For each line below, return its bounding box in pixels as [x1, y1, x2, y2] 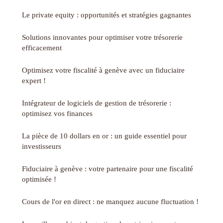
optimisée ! [22, 175, 56, 184]
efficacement [22, 43, 62, 52]
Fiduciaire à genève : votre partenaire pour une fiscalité [22, 164, 193, 173]
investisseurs [22, 142, 61, 151]
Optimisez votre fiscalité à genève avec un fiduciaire [22, 66, 185, 75]
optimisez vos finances [22, 109, 93, 118]
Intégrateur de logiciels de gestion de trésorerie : [22, 99, 171, 108]
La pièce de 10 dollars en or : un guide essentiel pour [22, 131, 187, 140]
